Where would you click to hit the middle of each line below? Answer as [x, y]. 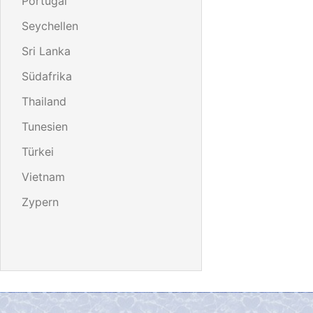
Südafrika [47, 76]
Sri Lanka [46, 51]
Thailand [44, 101]
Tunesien [45, 126]
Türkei [38, 151]
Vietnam [43, 176]
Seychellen [50, 26]
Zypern [40, 202]
